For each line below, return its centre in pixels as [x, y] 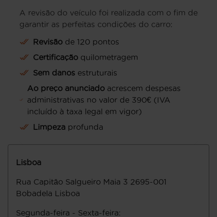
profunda [84, 127]
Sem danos [54, 73]
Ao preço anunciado [66, 88]
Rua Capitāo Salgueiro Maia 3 [72, 182]
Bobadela [34, 193]
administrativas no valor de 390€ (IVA [99, 100]
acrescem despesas [143, 88]
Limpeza [49, 127]
